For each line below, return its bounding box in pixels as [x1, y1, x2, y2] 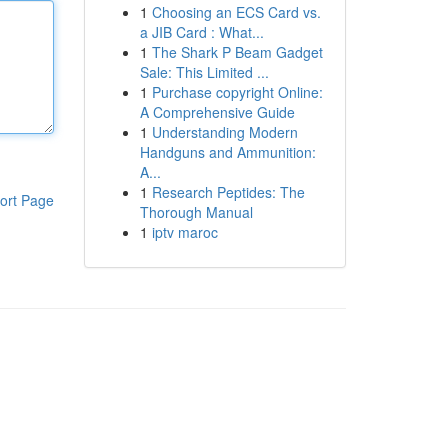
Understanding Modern [151, 122, 298, 142]
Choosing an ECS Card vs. [151, 2, 321, 22]
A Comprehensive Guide [139, 102, 295, 122]
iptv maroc [151, 222, 218, 242]
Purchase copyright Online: [151, 82, 323, 102]
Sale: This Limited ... [139, 62, 269, 82]
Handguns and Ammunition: [139, 142, 316, 162]
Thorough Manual [139, 202, 253, 222]
